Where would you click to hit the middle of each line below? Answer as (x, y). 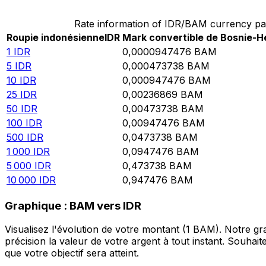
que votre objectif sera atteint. (72, 253)
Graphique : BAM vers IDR (73, 205)
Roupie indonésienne (56, 38)
